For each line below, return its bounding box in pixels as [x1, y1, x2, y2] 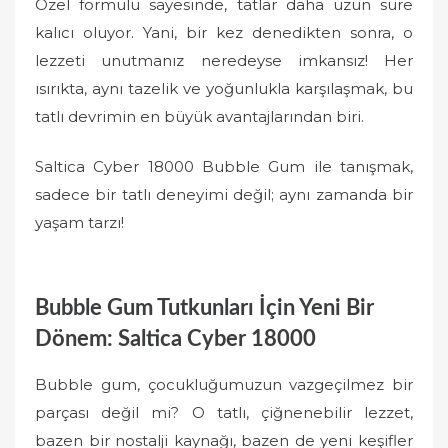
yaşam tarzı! [35, 213, 124, 232]
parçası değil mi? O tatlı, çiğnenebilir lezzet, [35, 403, 413, 422]
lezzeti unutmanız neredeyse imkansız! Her [35, 50, 413, 70]
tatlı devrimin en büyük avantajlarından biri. [35, 106, 364, 126]
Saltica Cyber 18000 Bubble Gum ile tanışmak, [35, 157, 413, 176]
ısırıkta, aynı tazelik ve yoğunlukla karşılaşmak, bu [35, 78, 413, 98]
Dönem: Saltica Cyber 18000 [35, 327, 316, 350]
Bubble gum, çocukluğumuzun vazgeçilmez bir [35, 375, 413, 394]
